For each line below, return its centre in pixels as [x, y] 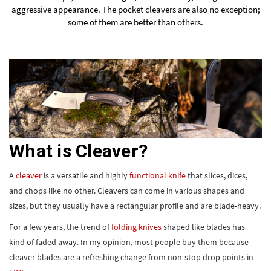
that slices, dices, [217, 175]
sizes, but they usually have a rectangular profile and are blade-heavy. [135, 205]
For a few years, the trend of [60, 227]
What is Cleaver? [78, 151]
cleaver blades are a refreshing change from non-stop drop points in [131, 257]
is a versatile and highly [85, 175]
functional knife [157, 175]
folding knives [136, 227]
